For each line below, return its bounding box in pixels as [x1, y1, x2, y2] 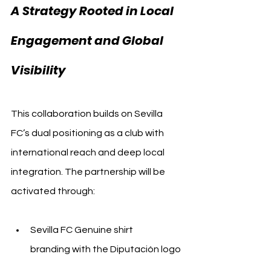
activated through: [11, 186, 95, 196]
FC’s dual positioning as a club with [11, 128, 166, 138]
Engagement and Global [11, 31, 166, 49]
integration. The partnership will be [11, 166, 167, 177]
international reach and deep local [11, 147, 166, 157]
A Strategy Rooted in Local [11, 2, 176, 19]
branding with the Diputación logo [30, 244, 181, 254]
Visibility [11, 61, 66, 79]
